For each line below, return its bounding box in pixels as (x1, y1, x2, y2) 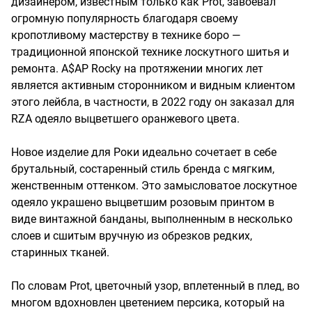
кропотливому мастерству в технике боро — (11, 28, 241, 42)
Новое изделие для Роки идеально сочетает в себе (11, 145, 276, 159)
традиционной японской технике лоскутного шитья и (11, 45, 289, 58)
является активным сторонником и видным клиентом (11, 78, 295, 92)
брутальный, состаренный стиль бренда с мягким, (11, 162, 274, 175)
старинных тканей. (11, 245, 109, 259)
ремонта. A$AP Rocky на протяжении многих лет (11, 61, 263, 75)
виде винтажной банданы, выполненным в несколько (11, 212, 292, 226)
